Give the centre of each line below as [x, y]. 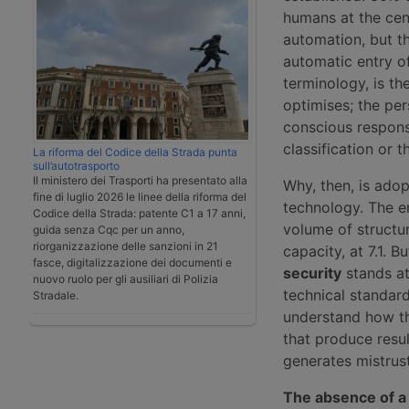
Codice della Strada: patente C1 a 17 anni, [139, 213]
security [312, 273]
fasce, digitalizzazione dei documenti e [132, 262]
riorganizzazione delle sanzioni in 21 [126, 246]
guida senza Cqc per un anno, [109, 229]
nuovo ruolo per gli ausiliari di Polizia [126, 278]
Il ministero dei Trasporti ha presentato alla [140, 180]
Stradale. [56, 295]
